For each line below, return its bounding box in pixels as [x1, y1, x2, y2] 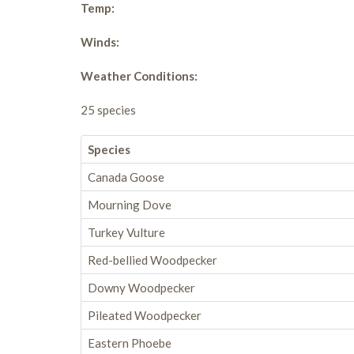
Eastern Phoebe [88, 336, 171, 350]
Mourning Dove [88, 198, 171, 212]
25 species [81, 103, 136, 117]
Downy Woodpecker [88, 281, 195, 295]
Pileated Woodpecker [88, 308, 201, 322]
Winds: [81, 35, 119, 49]
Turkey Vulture [88, 225, 165, 239]
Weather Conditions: [81, 69, 198, 83]
